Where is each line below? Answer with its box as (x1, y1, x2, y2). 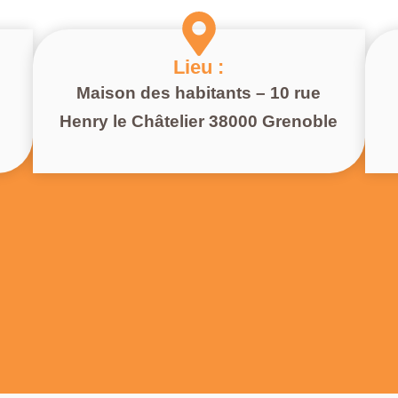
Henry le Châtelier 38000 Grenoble (60, 112, 338, 131)
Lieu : (173, 56, 225, 79)
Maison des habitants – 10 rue (76, 84, 322, 103)
